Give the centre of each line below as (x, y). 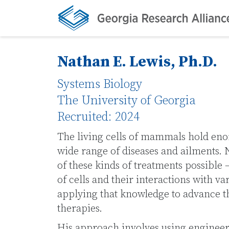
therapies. (80, 209)
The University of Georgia (127, 101)
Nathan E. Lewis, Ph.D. (137, 62)
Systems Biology (100, 84)
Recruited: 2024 (98, 117)
